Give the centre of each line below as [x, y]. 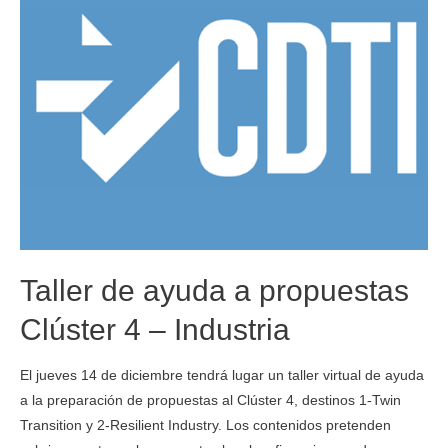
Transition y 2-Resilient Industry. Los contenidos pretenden [205, 425]
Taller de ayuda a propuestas [214, 290]
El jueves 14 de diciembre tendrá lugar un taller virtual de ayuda [222, 375]
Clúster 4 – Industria [155, 329]
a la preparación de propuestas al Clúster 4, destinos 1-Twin [210, 400]
